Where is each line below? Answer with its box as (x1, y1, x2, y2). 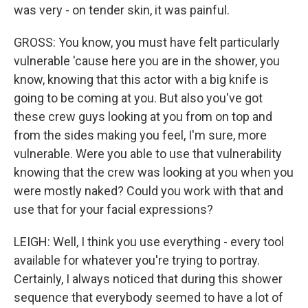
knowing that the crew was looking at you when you (14, 165, 294, 179)
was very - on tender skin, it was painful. (14, 3, 230, 17)
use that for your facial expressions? (14, 202, 213, 217)
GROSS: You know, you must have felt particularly (14, 35, 280, 49)
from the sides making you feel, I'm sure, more (14, 128, 267, 142)
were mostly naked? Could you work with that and (14, 184, 283, 198)
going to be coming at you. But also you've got (14, 91, 263, 105)
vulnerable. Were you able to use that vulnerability (14, 146, 282, 161)
